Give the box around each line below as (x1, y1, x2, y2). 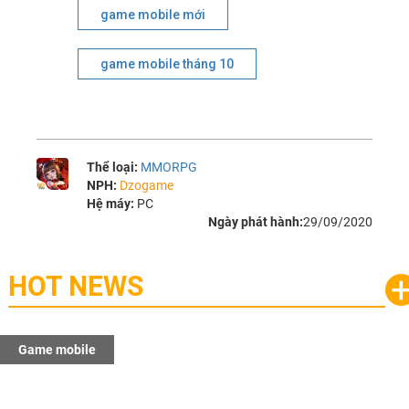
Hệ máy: (87, 196, 138, 212)
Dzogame (120, 178, 174, 194)
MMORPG (141, 160, 198, 175)
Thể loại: (87, 160, 142, 175)
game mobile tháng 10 (100, 57, 235, 72)
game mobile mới (100, 7, 206, 23)
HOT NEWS (7, 270, 143, 303)
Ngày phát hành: (207, 215, 303, 230)
